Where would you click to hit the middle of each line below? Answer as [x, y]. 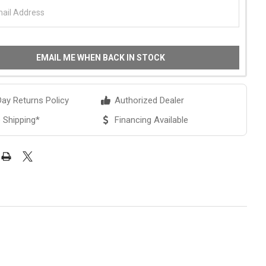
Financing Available [151, 120]
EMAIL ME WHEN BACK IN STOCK [101, 58]
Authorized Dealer [149, 101]
